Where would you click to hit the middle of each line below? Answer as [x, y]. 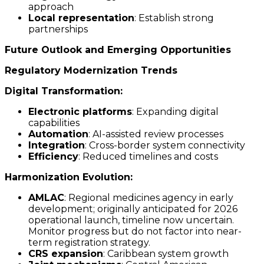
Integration [57, 146]
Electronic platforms [80, 112]
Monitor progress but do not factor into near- [135, 232]
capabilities [54, 123]
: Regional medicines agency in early [149, 198]
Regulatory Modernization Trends [91, 71]
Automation [58, 134]
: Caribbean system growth [166, 254]
